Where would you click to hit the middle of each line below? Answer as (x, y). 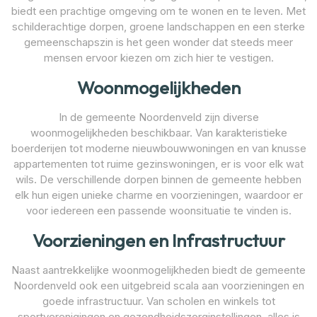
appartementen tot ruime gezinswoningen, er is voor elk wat (158, 163)
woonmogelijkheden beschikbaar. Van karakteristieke (158, 132)
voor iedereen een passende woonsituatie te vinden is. (158, 210)
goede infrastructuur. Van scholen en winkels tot (158, 301)
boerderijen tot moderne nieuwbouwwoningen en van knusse (158, 148)
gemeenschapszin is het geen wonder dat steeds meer (158, 42)
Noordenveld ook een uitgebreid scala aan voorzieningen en (158, 285)
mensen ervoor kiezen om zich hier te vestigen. (158, 57)
